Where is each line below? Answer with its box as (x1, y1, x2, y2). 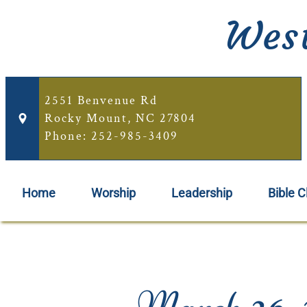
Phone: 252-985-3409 (45, 128, 178, 144)
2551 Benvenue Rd (45, 93, 158, 108)
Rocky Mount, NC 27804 (45, 110, 196, 126)
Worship (90, 186, 136, 200)
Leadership (171, 186, 232, 200)
